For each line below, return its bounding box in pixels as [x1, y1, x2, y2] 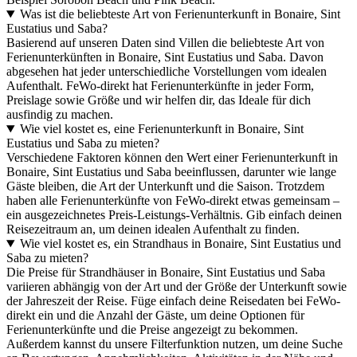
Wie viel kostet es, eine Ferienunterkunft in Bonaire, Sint [19, 122, 304, 136]
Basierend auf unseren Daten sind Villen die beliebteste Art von [6, 36, 324, 50]
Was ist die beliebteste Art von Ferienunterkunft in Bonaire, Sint [19, 7, 340, 22]
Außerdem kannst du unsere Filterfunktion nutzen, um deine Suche [6, 337, 343, 351]
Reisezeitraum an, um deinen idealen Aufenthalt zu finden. [6, 222, 300, 237]
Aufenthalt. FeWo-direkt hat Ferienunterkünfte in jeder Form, [6, 79, 314, 93]
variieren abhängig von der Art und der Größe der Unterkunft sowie [6, 280, 347, 294]
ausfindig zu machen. [6, 108, 113, 122]
